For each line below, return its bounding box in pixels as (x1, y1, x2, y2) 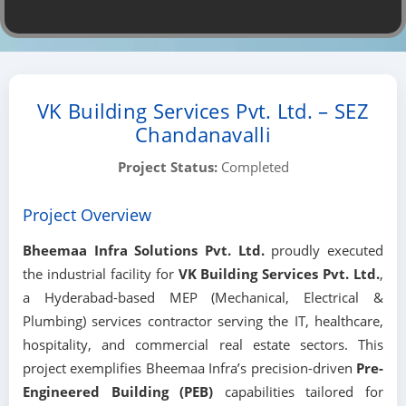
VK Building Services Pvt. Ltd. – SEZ (37, 97, 369, 125)
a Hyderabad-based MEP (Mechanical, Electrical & (23, 288, 383, 307)
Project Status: (117, 158, 217, 176)
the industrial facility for (23, 265, 179, 284)
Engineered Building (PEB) (23, 382, 214, 401)
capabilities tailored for (213, 382, 384, 401)
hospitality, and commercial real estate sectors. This (23, 335, 383, 354)
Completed (217, 158, 289, 176)
